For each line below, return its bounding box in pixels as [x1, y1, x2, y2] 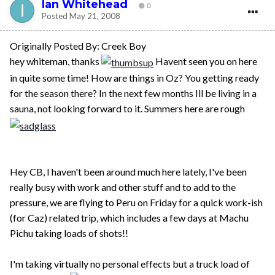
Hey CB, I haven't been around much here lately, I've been [10, 165, 247, 177]
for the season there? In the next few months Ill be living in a [10, 87, 257, 99]
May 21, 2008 [69, 11, 120, 21]
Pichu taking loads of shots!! [10, 227, 128, 239]
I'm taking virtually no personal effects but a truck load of [10, 257, 250, 269]
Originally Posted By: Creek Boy [10, 39, 146, 52]
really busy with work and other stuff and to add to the [10, 180, 236, 193]
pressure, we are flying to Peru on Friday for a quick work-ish [10, 196, 263, 208]
